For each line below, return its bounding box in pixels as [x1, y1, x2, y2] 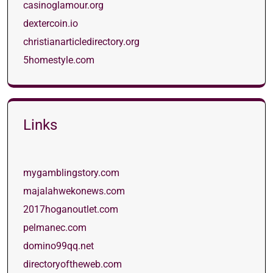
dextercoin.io [23, 18, 78, 29]
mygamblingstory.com [23, 167, 119, 179]
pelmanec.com [23, 222, 87, 233]
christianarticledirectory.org [23, 36, 140, 48]
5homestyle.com [23, 54, 94, 66]
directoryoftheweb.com [23, 258, 122, 270]
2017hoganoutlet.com [23, 204, 118, 215]
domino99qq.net [23, 240, 94, 252]
